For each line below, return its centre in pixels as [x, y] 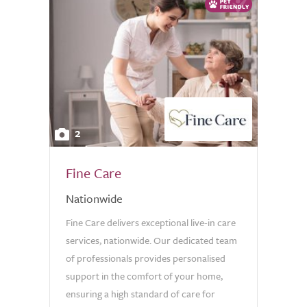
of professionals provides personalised [146, 258]
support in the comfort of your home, [144, 276]
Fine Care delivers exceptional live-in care [151, 222]
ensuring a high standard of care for [140, 294]
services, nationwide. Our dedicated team [151, 240]
